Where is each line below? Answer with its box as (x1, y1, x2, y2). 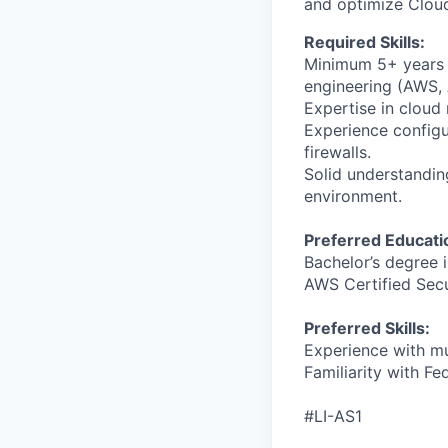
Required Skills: (304, 32, 425, 52)
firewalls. (304, 142, 371, 162)
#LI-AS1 (304, 406, 362, 426)
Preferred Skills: (304, 318, 430, 338)
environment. (304, 186, 402, 206)
